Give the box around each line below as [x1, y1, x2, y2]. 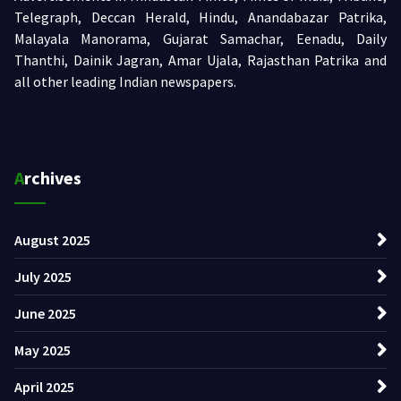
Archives [24, 166, 81, 190]
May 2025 [14, 341, 71, 360]
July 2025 [14, 268, 72, 286]
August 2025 [14, 231, 90, 250]
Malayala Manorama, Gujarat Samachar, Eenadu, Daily [14, 29, 387, 47]
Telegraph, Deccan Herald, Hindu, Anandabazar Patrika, [14, 7, 387, 26]
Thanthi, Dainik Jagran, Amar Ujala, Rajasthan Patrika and [14, 50, 387, 69]
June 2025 [14, 304, 76, 323]
